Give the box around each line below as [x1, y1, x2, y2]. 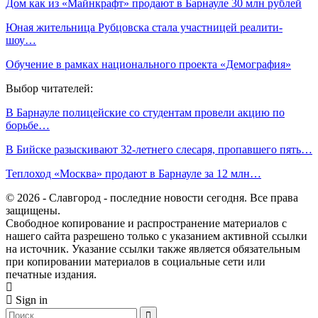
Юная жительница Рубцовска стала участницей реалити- [6, 21, 283, 33]
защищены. [6, 204, 60, 216]
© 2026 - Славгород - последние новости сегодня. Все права [6, 191, 298, 204]
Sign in [13, 293, 48, 306]
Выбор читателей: [6, 82, 93, 94]
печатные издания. [6, 268, 97, 280]
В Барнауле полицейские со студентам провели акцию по [6, 106, 285, 119]
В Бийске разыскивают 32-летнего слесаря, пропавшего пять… [6, 143, 312, 155]
